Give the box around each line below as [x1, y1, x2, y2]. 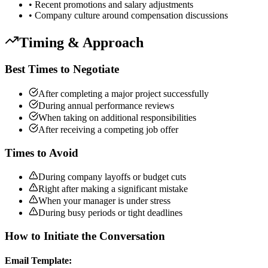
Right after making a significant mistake [38, 184, 188, 194]
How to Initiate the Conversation [5, 229, 165, 242]
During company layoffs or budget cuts [38, 172, 186, 182]
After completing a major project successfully [38, 88, 209, 99]
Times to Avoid [5, 146, 78, 159]
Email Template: [5, 255, 72, 266]
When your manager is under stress [38, 196, 170, 206]
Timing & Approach [19, 35, 144, 51]
